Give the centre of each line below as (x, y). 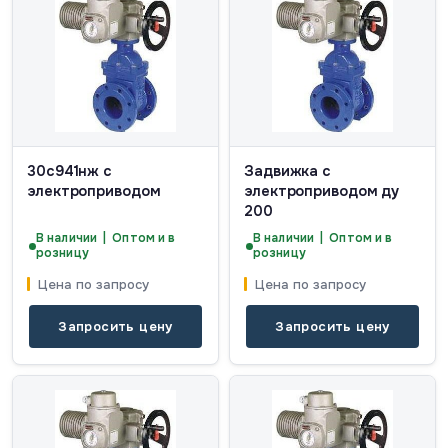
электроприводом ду (322, 191)
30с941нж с (69, 171)
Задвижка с (287, 171)
